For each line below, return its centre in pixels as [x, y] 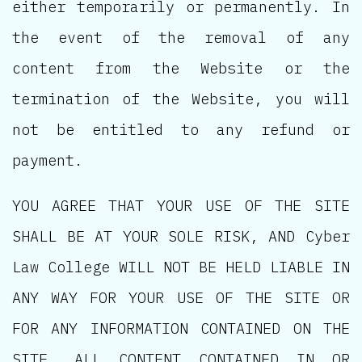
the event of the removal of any [181, 38]
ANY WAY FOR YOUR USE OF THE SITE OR [181, 298]
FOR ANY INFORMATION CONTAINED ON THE [181, 328]
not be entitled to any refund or [181, 130]
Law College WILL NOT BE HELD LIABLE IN [181, 267]
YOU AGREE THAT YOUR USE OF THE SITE [181, 206]
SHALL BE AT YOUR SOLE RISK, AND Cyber [181, 236]
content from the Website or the [181, 68]
